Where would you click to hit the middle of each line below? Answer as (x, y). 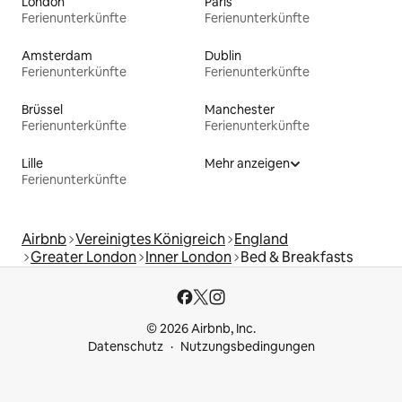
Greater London (83, 258)
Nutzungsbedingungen (247, 347)
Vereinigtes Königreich (150, 240)
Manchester (240, 110)
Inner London (188, 258)
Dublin (223, 56)
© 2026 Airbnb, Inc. (201, 329)
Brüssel (42, 110)
